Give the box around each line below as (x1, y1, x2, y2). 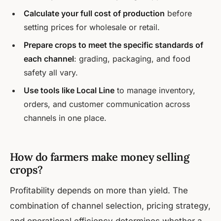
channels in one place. (24, 113, 107, 123)
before (165, 8, 192, 19)
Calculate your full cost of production (24, 8, 165, 19)
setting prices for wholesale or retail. (24, 22, 160, 33)
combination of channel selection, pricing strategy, (10, 201, 211, 211)
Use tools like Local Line (24, 85, 114, 96)
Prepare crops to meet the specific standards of (24, 40, 203, 50)
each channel (24, 54, 74, 64)
